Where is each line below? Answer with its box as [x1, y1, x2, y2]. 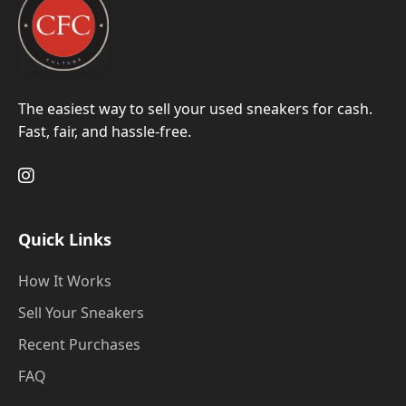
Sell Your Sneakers [18, 303, 144, 323]
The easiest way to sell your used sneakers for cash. [18, 99, 372, 119]
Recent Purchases [18, 334, 140, 354]
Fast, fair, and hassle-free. [18, 121, 191, 141]
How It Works [18, 271, 111, 291]
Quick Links [18, 228, 111, 250]
